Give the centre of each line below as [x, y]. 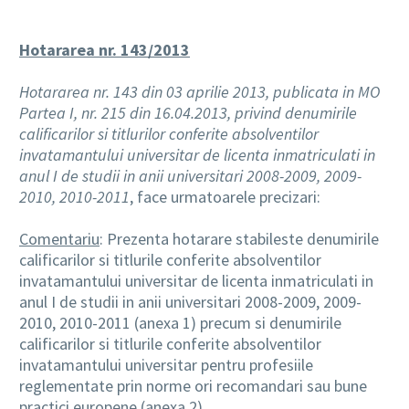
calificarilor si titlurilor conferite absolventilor [169, 133]
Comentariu [59, 238]
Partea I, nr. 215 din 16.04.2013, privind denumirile [188, 112]
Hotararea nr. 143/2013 [105, 49]
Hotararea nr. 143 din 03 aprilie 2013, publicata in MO [199, 91]
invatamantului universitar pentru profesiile [166, 364]
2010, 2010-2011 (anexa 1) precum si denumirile [180, 322]
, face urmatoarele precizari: [225, 196]
